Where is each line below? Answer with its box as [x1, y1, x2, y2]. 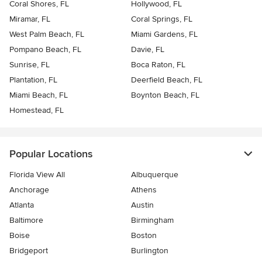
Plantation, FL [9, 74, 57, 85]
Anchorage [9, 184, 49, 195]
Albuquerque [131, 169, 178, 180]
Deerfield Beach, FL [131, 74, 202, 85]
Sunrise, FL [9, 59, 50, 70]
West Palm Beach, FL [9, 29, 84, 39]
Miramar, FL [9, 13, 50, 24]
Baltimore [9, 215, 43, 225]
